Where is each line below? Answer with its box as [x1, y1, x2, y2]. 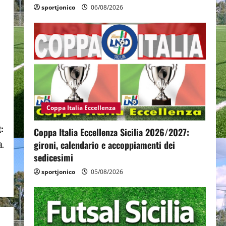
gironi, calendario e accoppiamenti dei [33, 138, 175, 152]
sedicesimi [33, 151, 73, 164]
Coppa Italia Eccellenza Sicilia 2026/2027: [33, 126, 189, 139]
